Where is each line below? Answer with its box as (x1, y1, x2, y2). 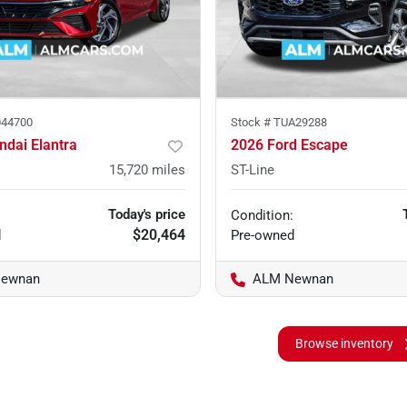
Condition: (231, 206, 294, 223)
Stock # (231, 114, 274, 129)
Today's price (108, 205, 186, 223)
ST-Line (231, 161, 275, 178)
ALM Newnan (253, 270, 334, 287)
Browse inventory (295, 335, 393, 351)
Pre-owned (231, 226, 295, 243)
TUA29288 (273, 114, 328, 129)
